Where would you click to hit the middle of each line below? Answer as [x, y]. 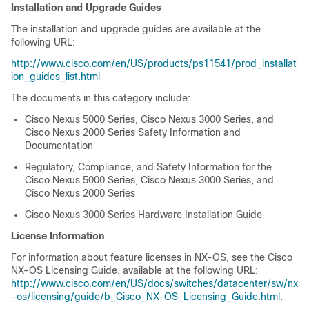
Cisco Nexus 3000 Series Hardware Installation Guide [143, 215]
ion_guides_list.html [56, 77]
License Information [58, 236]
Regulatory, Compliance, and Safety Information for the [148, 167]
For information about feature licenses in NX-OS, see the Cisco [152, 257]
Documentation [59, 146]
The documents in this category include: [101, 98]
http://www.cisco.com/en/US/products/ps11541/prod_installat [154, 63]
